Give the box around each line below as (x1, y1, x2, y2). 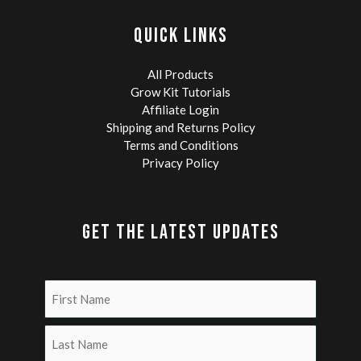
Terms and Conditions (122, 137, 239, 152)
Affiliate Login (142, 102, 219, 117)
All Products (147, 66, 214, 81)
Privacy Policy (142, 155, 219, 170)
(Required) (182, 299, 230, 313)
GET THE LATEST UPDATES (81, 219, 280, 245)
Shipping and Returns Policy (106, 119, 255, 135)
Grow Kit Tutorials (131, 84, 230, 99)
